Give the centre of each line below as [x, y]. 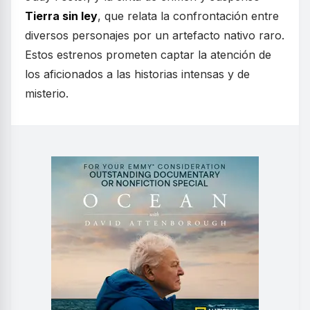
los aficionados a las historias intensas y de [137, 74]
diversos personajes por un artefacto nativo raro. [155, 35]
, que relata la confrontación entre [188, 16]
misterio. [47, 93]
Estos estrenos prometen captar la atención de [148, 54]
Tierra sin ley [61, 16]
